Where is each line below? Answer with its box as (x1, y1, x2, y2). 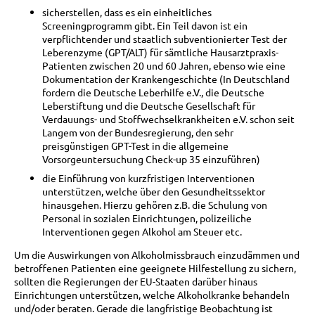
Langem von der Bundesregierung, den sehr (42, 126, 233, 139)
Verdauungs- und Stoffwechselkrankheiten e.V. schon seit (42, 112, 295, 126)
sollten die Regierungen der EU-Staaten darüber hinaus (14, 275, 257, 288)
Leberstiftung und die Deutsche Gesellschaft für (42, 99, 255, 112)
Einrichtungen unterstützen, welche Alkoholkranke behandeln (14, 288, 290, 302)
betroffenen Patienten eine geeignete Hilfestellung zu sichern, (14, 262, 296, 275)
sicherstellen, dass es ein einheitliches (42, 6, 212, 19)
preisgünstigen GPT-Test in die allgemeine (42, 139, 229, 153)
